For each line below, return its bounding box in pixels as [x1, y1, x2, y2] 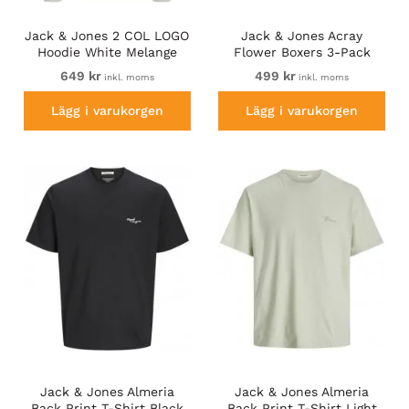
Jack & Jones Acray [241, 27, 363, 43]
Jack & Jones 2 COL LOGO [25, 27, 190, 43]
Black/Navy [267, 60, 337, 76]
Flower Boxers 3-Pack [233, 44, 371, 59]
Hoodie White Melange [37, 44, 177, 59]
